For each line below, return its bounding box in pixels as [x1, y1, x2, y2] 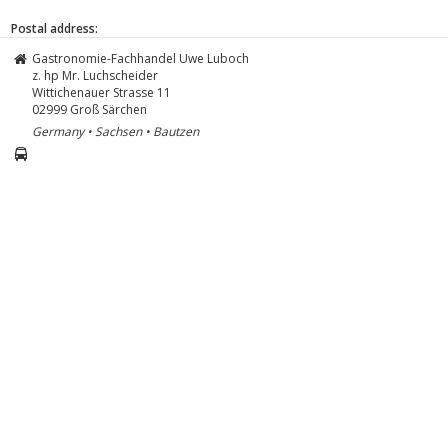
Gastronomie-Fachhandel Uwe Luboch [32, 49, 249, 67]
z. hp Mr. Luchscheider [32, 66, 158, 84]
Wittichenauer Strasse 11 [32, 83, 171, 101]
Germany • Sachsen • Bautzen [32, 122, 199, 140]
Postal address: [11, 19, 98, 37]
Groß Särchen [70, 100, 147, 118]
